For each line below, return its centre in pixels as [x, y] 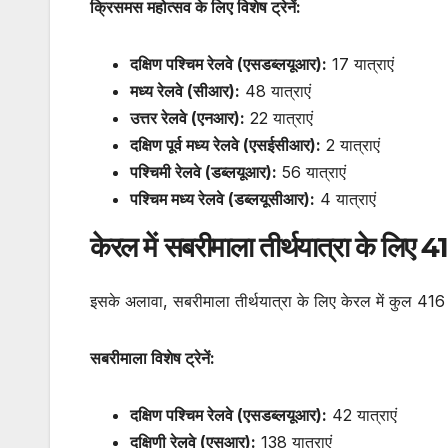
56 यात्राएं [311, 172]
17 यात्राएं [360, 64]
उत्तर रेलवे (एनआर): [187, 118]
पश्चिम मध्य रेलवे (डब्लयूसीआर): [222, 199]
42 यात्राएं [362, 414]
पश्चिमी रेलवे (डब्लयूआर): [203, 172]
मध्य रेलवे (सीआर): [185, 91]
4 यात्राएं [345, 199]
